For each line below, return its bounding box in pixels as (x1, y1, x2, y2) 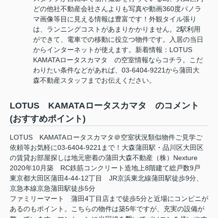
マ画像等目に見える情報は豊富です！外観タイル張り (33, 15, 197, 23)
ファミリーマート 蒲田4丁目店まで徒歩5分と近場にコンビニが (10, 195, 208, 203)
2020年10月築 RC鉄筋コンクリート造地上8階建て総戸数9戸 (10, 164, 200, 172)
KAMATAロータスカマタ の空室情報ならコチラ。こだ (33, 56, 203, 64)
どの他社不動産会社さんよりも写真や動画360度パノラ (33, 5, 201, 13)
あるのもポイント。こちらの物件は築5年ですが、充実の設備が (10, 205, 204, 213)
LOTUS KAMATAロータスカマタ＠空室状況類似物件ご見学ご (10, 133, 202, 142)
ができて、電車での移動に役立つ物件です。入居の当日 (33, 36, 203, 44)
